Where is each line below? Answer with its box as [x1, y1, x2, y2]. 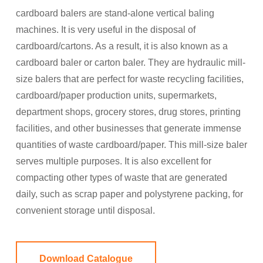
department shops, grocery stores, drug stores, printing [16, 107, 241, 117]
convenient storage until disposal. [16, 205, 155, 216]
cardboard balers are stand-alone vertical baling [16, 8, 214, 19]
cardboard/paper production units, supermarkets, [16, 90, 217, 101]
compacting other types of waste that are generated [16, 173, 227, 183]
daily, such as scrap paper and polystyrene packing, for [16, 189, 243, 200]
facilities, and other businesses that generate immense [16, 123, 241, 134]
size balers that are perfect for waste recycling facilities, [16, 74, 244, 85]
